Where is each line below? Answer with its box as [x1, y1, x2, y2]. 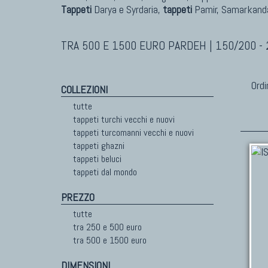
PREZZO [61, 190, 95, 204]
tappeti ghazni [73, 139, 124, 152]
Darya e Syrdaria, [92, 2, 163, 16]
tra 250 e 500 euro [73, 221, 142, 233]
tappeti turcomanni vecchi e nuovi [73, 126, 194, 139]
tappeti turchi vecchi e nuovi [73, 113, 175, 126]
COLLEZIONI [61, 83, 108, 96]
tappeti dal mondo [73, 166, 137, 178]
